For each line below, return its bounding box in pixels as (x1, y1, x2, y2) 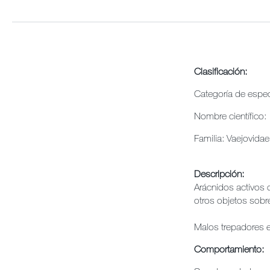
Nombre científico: (194, 110, 269, 122)
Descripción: (194, 168, 244, 180)
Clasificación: (194, 66, 247, 77)
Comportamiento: (194, 243, 264, 255)
